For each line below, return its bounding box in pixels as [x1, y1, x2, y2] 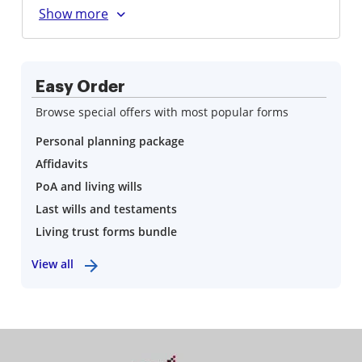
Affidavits [36, 156, 88, 171]
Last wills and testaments [36, 201, 177, 217]
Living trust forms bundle [36, 224, 177, 239]
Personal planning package [36, 133, 184, 149]
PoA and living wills [36, 179, 142, 194]
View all [32, 256, 74, 271]
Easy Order [36, 78, 125, 95]
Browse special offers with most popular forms [36, 104, 288, 120]
